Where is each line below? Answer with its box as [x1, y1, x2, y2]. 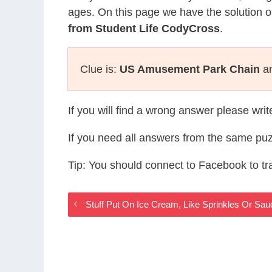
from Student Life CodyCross [68, 22, 220, 35]
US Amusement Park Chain [120, 63, 260, 75]
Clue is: [80, 63, 120, 75]
